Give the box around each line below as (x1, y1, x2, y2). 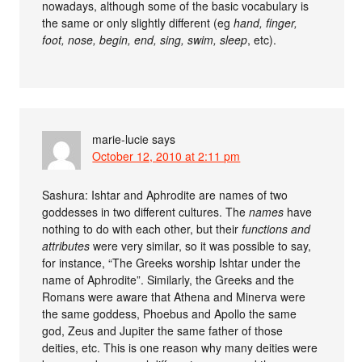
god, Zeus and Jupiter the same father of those (42, 322, 284, 339)
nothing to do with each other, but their (42, 220, 242, 237)
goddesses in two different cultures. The (42, 203, 250, 220)
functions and (242, 220, 311, 237)
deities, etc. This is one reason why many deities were (42, 339, 318, 356)
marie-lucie (92, 130, 149, 147)
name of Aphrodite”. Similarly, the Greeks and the (42, 271, 295, 288)
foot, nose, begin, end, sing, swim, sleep (42, 31, 248, 48)
